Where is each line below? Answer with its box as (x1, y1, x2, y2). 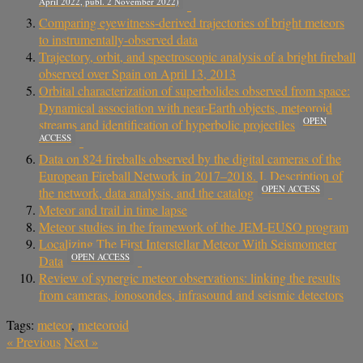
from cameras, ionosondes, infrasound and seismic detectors (39, 285, 344, 303)
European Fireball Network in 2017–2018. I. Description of (39, 166, 343, 184)
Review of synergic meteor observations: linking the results (39, 268, 340, 286)
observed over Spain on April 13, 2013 (39, 64, 236, 82)
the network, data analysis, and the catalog (39, 183, 254, 201)
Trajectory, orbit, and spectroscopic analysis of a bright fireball (39, 47, 356, 65)
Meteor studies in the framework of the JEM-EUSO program (39, 217, 348, 235)
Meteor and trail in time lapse (39, 200, 187, 218)
